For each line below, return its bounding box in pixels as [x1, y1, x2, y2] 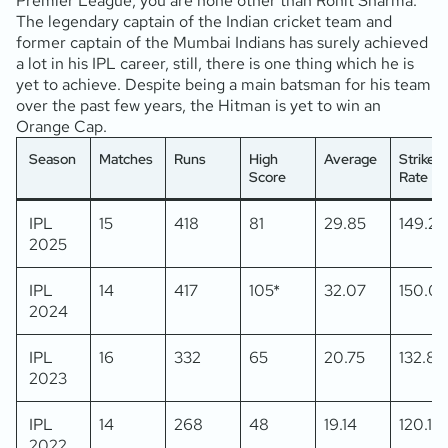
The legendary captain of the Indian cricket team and [16, 10, 392, 32]
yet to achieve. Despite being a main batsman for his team [16, 73, 431, 95]
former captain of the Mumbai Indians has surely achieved [16, 31, 428, 53]
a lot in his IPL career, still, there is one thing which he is [16, 52, 414, 74]
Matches [99, 149, 153, 168]
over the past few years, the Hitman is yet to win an [16, 94, 381, 116]
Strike [399, 149, 435, 168]
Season [29, 149, 76, 168]
